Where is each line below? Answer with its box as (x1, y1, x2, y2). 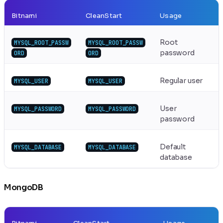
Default (160, 142, 186, 151)
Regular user (160, 76, 203, 85)
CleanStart (86, 11, 122, 20)
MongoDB (4, 182, 43, 193)
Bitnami (11, 11, 37, 20)
